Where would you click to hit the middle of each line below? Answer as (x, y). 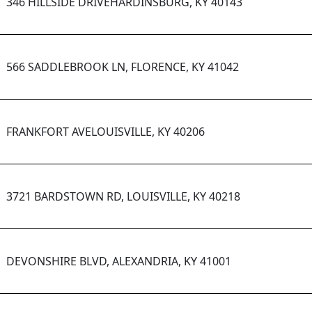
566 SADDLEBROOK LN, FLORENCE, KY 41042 (123, 67)
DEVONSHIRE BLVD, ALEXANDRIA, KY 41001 (119, 262)
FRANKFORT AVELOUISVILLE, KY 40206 (106, 132)
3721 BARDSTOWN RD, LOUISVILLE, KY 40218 (123, 197)
